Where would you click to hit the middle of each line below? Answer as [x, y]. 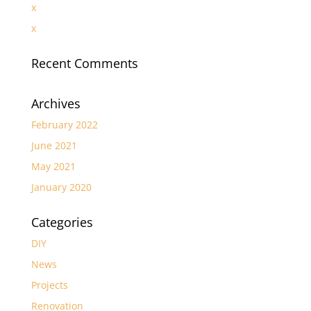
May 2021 [53, 166]
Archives [56, 103]
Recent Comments [84, 63]
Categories [62, 222]
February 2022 [64, 124]
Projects [49, 285]
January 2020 [61, 187]
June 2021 [54, 145]
